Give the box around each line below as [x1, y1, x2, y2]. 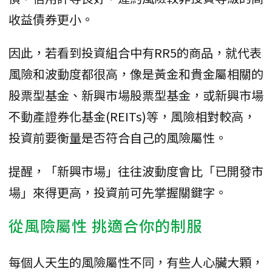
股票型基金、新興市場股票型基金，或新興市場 [8, 86, 263, 104]
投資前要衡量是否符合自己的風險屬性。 [8, 129, 227, 147]
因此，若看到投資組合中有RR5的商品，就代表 [8, 44, 262, 62]
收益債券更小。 [8, 10, 93, 29]
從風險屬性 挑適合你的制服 [8, 214, 202, 237]
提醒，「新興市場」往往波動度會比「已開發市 [8, 162, 263, 180]
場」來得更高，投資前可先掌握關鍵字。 [8, 183, 227, 202]
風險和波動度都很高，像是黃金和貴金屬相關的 [8, 65, 263, 83]
